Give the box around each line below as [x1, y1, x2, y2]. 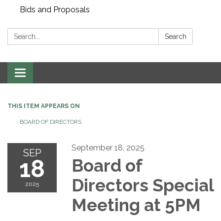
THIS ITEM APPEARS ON [7, 102, 80, 110]
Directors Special [72, 175, 214, 195]
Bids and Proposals [20, 4, 90, 14]
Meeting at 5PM [72, 194, 201, 215]
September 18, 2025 [72, 143, 145, 152]
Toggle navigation [20, 69, 85, 78]
